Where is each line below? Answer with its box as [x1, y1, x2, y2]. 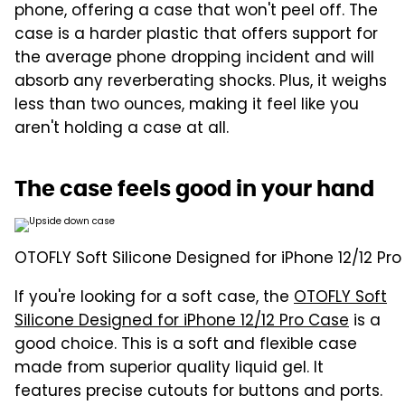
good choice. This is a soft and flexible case [14, 332, 357, 358]
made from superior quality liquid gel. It [14, 355, 324, 381]
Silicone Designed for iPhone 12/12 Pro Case [14, 308, 349, 334]
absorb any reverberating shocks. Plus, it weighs [14, 69, 387, 95]
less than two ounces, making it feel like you [14, 92, 359, 118]
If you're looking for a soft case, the [14, 285, 294, 311]
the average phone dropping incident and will [14, 45, 374, 71]
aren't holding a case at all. [14, 116, 229, 142]
